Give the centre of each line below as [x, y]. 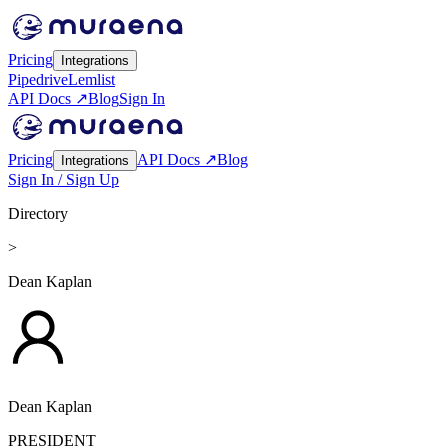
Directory [38, 213]
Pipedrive [38, 79]
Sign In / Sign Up [63, 179]
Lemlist [91, 79]
